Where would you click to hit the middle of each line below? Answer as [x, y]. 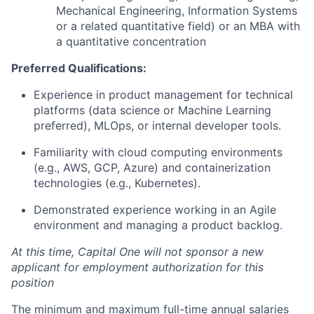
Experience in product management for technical [163, 95]
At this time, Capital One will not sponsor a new [137, 252]
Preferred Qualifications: [79, 68]
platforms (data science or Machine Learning [152, 110]
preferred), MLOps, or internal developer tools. [157, 125]
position [33, 282]
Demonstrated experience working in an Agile [155, 210]
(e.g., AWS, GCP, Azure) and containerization [152, 168]
